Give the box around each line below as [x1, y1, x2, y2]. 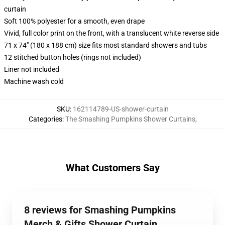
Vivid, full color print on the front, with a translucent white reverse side [4, 29, 219, 37]
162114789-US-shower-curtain [72, 105, 169, 113]
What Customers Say [65, 162, 160, 174]
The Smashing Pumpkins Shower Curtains [65, 115, 195, 123]
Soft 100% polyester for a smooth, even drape [4, 17, 145, 25]
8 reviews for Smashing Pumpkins [24, 204, 176, 216]
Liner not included [4, 65, 59, 73]
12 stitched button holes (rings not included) [4, 53, 141, 61]
